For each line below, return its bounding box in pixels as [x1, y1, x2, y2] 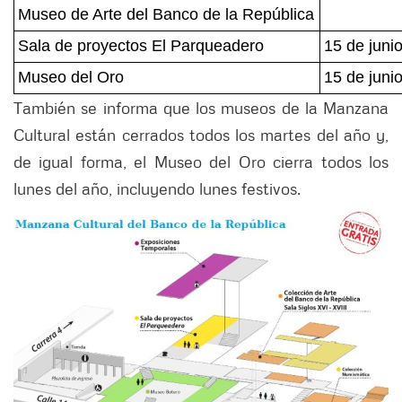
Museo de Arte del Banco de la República [17, 5, 314, 24]
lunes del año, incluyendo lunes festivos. [13, 179, 301, 199]
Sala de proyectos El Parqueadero [17, 37, 264, 56]
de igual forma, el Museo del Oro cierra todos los [13, 152, 389, 172]
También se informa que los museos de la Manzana [13, 98, 389, 118]
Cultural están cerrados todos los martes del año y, [13, 125, 389, 145]
